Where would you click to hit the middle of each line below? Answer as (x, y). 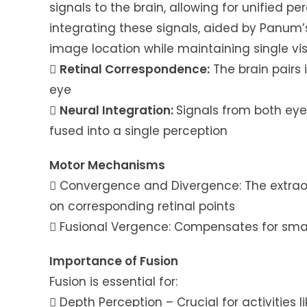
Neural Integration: (118, 111)
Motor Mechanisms (107, 165)
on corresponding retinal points (142, 207)
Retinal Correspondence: (135, 70)
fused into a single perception (138, 131)
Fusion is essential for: (113, 282)
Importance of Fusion (114, 261)
